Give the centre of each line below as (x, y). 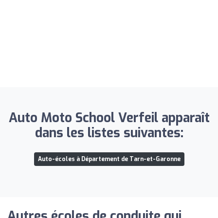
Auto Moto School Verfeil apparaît (109, 118)
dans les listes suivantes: (109, 133)
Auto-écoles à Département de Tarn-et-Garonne (109, 159)
